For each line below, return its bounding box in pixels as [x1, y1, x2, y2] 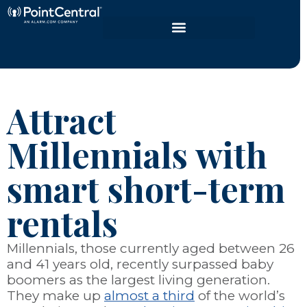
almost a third [104, 287, 195, 304]
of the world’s [195, 287, 285, 304]
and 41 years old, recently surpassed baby [7, 256, 273, 272]
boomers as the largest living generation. [7, 271, 270, 288]
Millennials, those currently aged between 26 [7, 240, 295, 256]
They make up [7, 287, 104, 304]
